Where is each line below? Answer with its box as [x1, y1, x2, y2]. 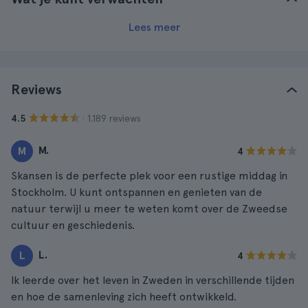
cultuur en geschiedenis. [11, 219, 135, 232]
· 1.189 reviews [82, 112, 141, 124]
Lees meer [128, 21, 180, 34]
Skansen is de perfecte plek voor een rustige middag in [11, 169, 287, 182]
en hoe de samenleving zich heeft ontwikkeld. [11, 290, 236, 303]
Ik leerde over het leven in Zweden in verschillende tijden [11, 274, 294, 287]
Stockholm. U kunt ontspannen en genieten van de [11, 186, 262, 199]
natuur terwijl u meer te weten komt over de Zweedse [11, 202, 287, 215]
